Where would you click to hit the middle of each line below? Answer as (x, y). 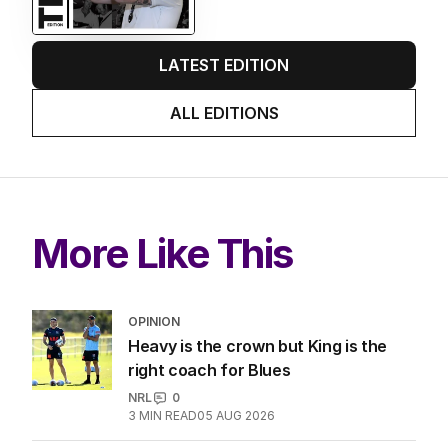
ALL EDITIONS (224, 113)
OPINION (154, 322)
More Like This (162, 254)
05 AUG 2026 (236, 416)
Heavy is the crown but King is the (258, 346)
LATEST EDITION (224, 65)
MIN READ (168, 416)
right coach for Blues (209, 370)
